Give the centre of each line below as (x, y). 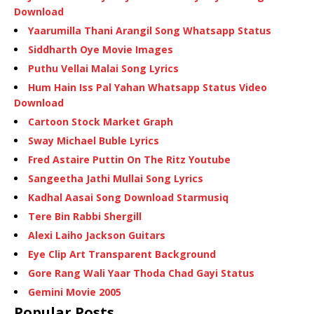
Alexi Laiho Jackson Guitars (97, 235)
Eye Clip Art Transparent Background (122, 254)
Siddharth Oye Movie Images (101, 50)
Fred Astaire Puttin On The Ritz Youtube (129, 160)
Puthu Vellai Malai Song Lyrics (103, 69)
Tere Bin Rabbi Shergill (85, 217)
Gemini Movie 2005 (75, 292)
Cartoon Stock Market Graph (101, 122)
